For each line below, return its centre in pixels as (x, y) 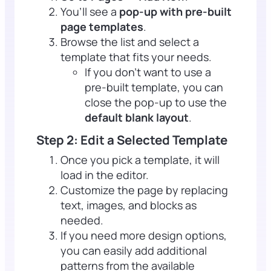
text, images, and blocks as (129, 205)
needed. (82, 220)
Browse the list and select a (130, 41)
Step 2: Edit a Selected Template (132, 139)
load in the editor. (105, 175)
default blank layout (137, 117)
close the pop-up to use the (156, 102)
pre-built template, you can (154, 87)
